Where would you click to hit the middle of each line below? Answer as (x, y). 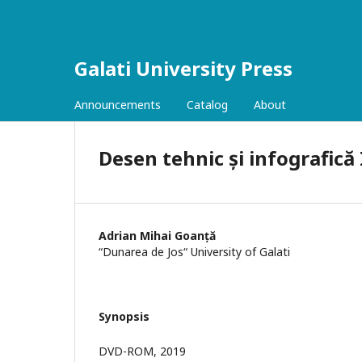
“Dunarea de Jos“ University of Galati (194, 252)
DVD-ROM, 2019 (142, 351)
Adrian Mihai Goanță (157, 236)
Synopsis (124, 316)
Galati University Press (183, 68)
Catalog (207, 105)
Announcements (118, 105)
